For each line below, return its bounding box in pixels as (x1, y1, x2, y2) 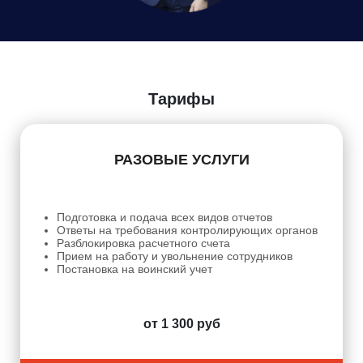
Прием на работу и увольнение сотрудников (57, 249, 293, 263)
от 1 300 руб (143, 316, 220, 331)
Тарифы (148, 89, 215, 108)
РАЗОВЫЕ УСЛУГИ (113, 151, 250, 168)
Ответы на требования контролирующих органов (57, 223, 318, 237)
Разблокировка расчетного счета (57, 236, 230, 250)
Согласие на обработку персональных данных (69, 5, 316, 18)
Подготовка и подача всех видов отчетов (57, 210, 272, 224)
